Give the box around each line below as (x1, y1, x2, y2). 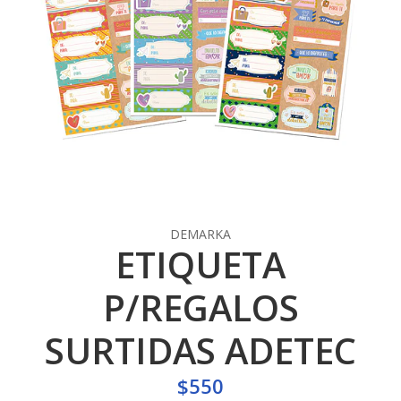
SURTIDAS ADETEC (45, 326, 356, 375)
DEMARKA (170, 226, 231, 243)
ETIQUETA (115, 240, 286, 289)
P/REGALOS (102, 283, 299, 332)
